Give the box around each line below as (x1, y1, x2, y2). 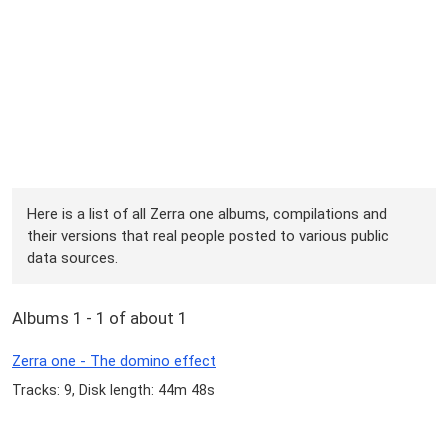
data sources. (27, 248, 119, 267)
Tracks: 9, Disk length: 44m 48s (12, 382, 215, 399)
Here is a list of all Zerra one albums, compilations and (27, 204, 388, 223)
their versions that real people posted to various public (27, 226, 390, 245)
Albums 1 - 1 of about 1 (12, 308, 187, 329)
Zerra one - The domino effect (12, 352, 216, 371)
